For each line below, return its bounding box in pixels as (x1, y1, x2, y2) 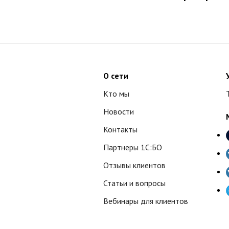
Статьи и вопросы (103, 178, 166, 188)
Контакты (103, 124, 138, 134)
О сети (103, 71, 128, 81)
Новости (103, 106, 134, 117)
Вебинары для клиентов (103, 196, 188, 206)
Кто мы (103, 88, 129, 99)
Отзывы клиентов (103, 160, 166, 170)
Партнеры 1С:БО (103, 142, 162, 152)
